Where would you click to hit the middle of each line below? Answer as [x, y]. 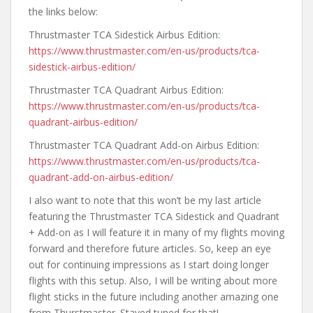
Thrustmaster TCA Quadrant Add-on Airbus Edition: [144, 145]
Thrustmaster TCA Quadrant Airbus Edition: [126, 89]
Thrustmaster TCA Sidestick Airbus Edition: [124, 34]
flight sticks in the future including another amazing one [154, 296]
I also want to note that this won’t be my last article [145, 200]
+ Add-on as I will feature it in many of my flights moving [156, 232]
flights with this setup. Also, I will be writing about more [153, 280]
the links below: [63, 11]
